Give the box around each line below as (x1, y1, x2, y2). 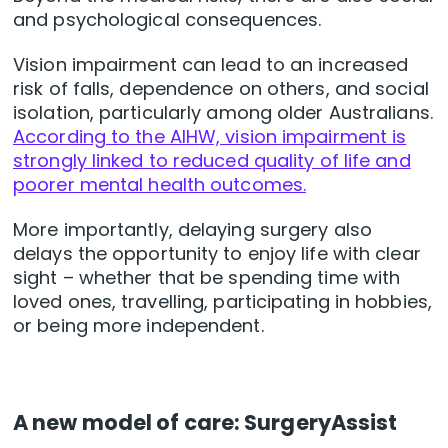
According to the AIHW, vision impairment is (13, 124, 407, 150)
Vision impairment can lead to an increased (13, 52, 409, 78)
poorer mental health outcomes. (13, 172, 307, 198)
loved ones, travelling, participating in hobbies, (13, 289, 432, 315)
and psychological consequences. (13, 7, 322, 33)
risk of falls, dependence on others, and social (13, 76, 429, 102)
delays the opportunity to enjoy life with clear (13, 241, 421, 267)
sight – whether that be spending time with (13, 265, 401, 291)
